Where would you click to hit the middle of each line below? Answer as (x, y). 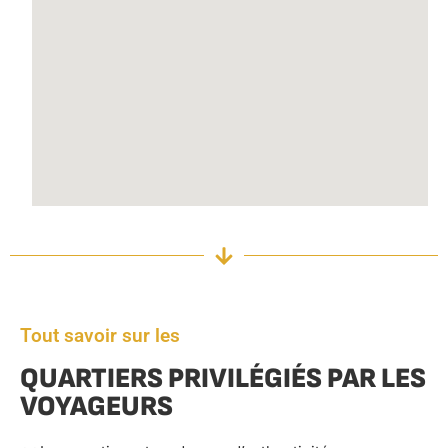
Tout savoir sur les (100, 335)
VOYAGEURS (96, 406)
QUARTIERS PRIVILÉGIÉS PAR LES (223, 378)
